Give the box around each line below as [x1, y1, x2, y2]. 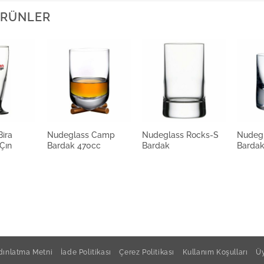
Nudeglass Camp [47, 130, 115, 140]
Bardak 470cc [47, 140, 101, 151]
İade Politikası [60, 247, 111, 257]
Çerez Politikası [119, 247, 175, 257]
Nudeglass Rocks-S [142, 130, 219, 140]
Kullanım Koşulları [182, 247, 248, 257]
